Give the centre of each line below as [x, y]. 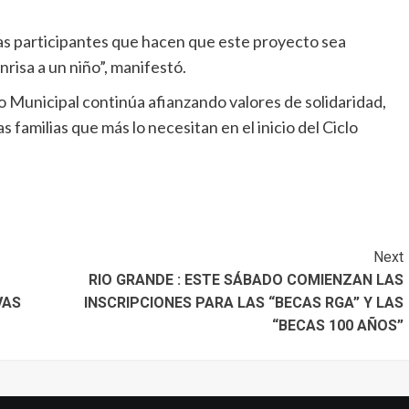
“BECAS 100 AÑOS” [337, 326]
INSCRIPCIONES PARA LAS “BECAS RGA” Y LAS [243, 303]
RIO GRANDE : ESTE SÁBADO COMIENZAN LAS [246, 280]
